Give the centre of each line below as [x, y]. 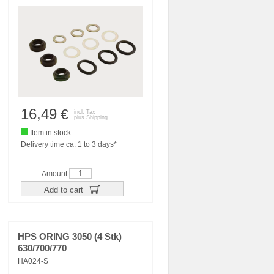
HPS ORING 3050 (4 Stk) [70, 237]
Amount [55, 174]
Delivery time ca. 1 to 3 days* [69, 144]
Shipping [97, 117]
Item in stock [50, 133]
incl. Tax [85, 112]
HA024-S [33, 261]
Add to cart [65, 190]
